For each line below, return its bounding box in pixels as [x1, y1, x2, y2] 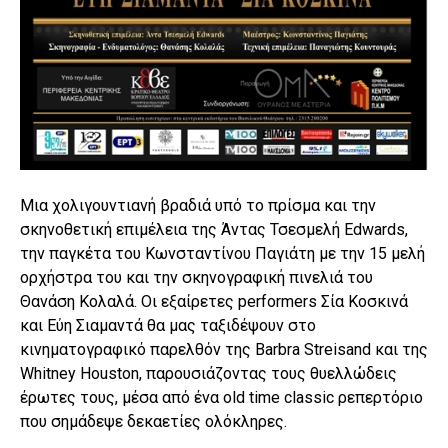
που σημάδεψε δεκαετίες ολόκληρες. [20, 412, 287, 432]
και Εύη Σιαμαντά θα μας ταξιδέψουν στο [20, 316, 316, 336]
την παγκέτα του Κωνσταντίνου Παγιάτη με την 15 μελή [20, 244, 425, 264]
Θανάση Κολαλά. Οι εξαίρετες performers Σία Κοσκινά [20, 292, 408, 312]
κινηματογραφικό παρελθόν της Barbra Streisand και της [20, 340, 428, 360]
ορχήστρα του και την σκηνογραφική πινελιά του [20, 268, 373, 288]
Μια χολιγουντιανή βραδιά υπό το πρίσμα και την [20, 196, 376, 216]
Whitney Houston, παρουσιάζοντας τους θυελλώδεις [20, 364, 397, 384]
